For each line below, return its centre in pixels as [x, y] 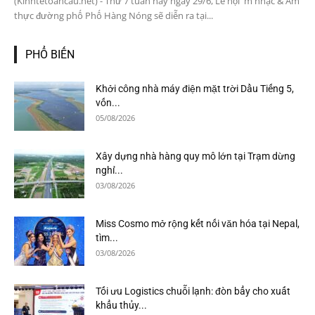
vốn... [108, 103]
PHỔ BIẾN [50, 54]
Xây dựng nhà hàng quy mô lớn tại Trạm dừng [195, 156]
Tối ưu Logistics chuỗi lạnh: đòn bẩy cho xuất [193, 291]
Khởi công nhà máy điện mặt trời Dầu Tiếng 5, [195, 89]
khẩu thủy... [121, 305]
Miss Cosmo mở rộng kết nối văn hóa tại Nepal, [198, 224]
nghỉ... [109, 170]
